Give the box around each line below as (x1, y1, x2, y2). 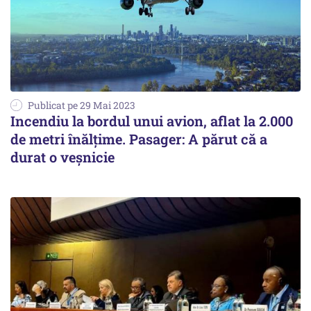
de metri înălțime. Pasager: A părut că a (10, 129, 267, 148)
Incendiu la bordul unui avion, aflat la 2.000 (10, 111, 293, 130)
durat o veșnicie (10, 147, 115, 166)
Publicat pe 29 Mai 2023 (28, 98, 135, 112)
